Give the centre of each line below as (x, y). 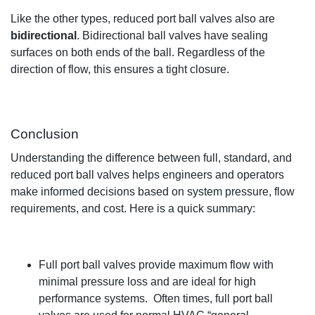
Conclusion (45, 134)
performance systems (92, 299)
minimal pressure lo (88, 282)
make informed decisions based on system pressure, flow (153, 192)
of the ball (146, 53)
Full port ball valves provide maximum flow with (156, 265)
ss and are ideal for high (196, 282)
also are (255, 19)
